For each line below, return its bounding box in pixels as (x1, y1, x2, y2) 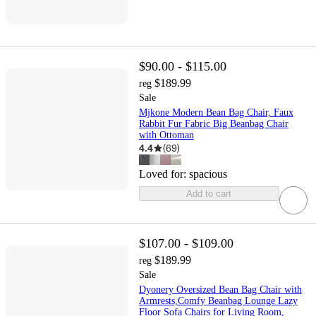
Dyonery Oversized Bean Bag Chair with (138, 284, 302, 296)
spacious (188, 168, 227, 181)
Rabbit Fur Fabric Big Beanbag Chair (138, 119, 288, 130)
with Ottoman (138, 130, 194, 141)
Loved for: (138, 168, 189, 181)
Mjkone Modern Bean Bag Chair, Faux (138, 107, 293, 119)
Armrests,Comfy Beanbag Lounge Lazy (138, 296, 298, 307)
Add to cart (186, 188, 232, 200)
